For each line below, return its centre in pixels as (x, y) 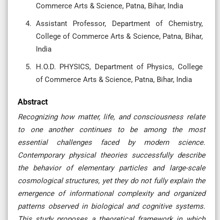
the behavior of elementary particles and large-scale (111, 168)
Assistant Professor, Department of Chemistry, (119, 23)
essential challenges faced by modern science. (111, 142)
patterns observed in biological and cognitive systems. (111, 206)
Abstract (33, 102)
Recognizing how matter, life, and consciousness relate (111, 117)
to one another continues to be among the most (111, 129)
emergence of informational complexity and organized (111, 193)
